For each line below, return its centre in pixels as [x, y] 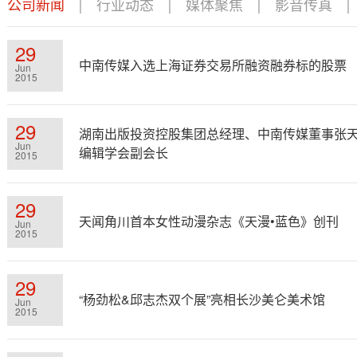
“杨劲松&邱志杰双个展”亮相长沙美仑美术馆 [202, 299]
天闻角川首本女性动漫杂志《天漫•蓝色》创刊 [209, 221]
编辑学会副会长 [124, 153]
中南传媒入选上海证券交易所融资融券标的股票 [213, 65]
